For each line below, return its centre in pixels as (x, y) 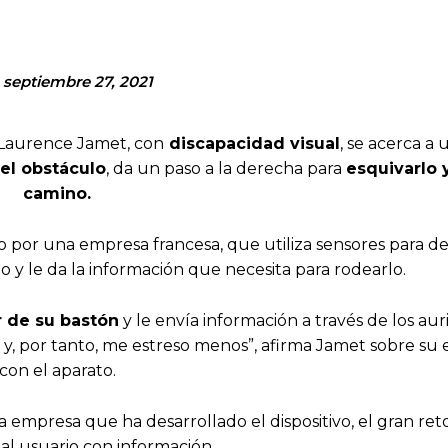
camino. (57, 193)
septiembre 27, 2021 (77, 81)
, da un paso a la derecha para (225, 168)
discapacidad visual (251, 143)
